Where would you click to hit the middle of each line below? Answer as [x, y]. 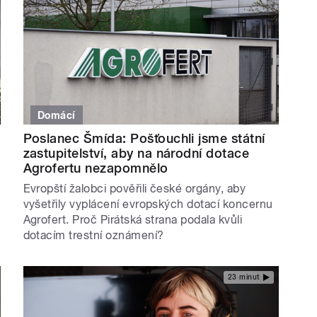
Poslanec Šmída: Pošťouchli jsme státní [144, 138]
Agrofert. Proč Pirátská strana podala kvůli [133, 219]
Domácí [57, 115]
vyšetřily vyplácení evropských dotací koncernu [148, 204]
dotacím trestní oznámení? [93, 235]
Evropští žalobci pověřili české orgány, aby [134, 188]
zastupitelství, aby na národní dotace [136, 153]
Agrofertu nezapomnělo [96, 168]
